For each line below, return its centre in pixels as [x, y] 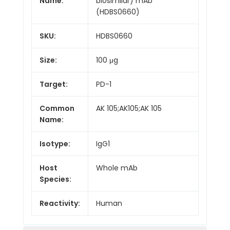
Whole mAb [117, 168]
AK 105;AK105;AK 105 [129, 108]
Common [57, 108]
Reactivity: [60, 203]
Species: [55, 179]
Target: [54, 84]
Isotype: [55, 143]
